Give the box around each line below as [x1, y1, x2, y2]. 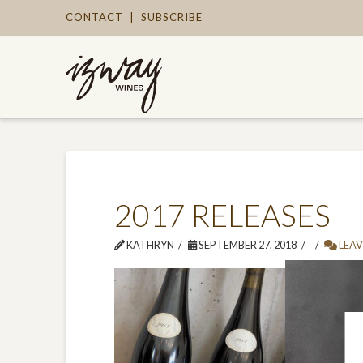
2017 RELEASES [113, 197, 331, 233]
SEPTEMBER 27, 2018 [196, 238, 297, 251]
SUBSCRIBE [140, 11, 203, 23]
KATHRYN [124, 238, 174, 251]
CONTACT [65, 11, 123, 23]
